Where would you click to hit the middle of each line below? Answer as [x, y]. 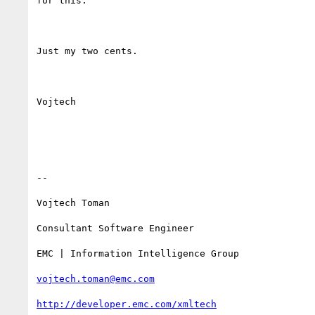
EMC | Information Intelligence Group [138, 253]
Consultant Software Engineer [115, 228]
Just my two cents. [87, 51]
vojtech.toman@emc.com [96, 278]
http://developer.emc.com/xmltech [127, 304]
